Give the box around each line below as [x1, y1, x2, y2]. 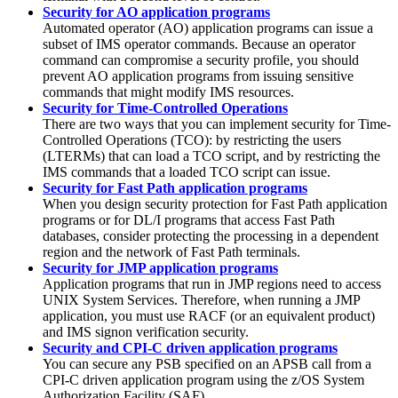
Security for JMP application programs [43, 259, 278, 275]
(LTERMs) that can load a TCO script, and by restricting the [43, 147, 380, 163]
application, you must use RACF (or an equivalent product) [43, 307, 375, 323]
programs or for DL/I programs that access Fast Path [43, 211, 335, 227]
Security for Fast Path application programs [43, 179, 307, 195]
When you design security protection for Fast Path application [43, 195, 387, 211]
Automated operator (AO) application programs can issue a [43, 20, 373, 36]
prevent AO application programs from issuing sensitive [43, 68, 354, 84]
